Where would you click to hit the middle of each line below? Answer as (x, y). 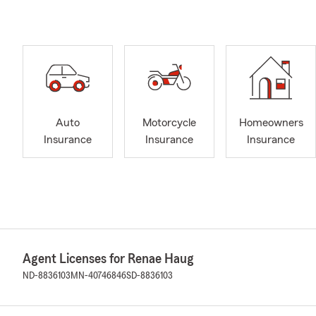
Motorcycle (169, 123)
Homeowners (271, 123)
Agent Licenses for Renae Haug (108, 259)
